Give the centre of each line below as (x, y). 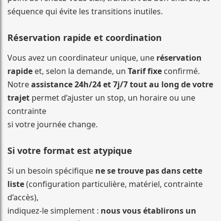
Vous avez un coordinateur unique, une (82, 57)
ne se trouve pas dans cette (149, 170)
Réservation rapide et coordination (85, 37)
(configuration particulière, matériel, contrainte (113, 184)
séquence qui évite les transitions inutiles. (85, 11)
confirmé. (181, 71)
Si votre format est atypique (70, 150)
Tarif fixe (145, 71)
